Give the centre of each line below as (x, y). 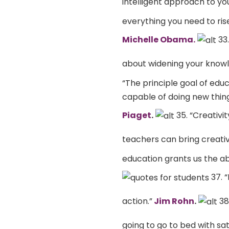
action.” (137, 201)
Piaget (137, 115)
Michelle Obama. (159, 39)
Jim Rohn (173, 201)
